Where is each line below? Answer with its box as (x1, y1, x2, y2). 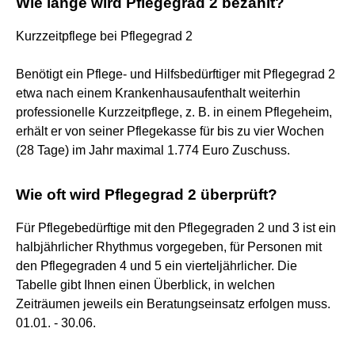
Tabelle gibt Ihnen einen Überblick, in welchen (16, 277, 275, 292)
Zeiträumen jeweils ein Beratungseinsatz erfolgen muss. (16, 296, 330, 311)
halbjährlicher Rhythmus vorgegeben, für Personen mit (16, 239, 322, 254)
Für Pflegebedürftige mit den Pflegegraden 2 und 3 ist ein (16, 220, 336, 235)
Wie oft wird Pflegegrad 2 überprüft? (16, 185, 277, 203)
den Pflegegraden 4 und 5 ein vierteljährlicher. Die (16, 258, 297, 273)
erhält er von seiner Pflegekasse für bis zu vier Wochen (16, 124, 324, 138)
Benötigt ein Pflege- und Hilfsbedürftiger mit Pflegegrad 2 (16, 67, 335, 81)
